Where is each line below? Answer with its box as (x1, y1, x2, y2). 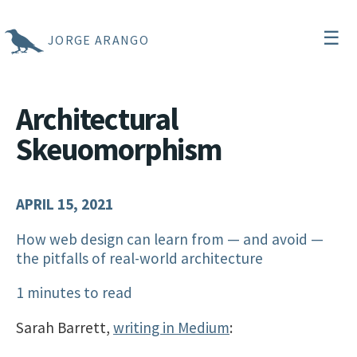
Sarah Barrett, (16, 317, 113, 337)
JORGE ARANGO (48, 31, 149, 48)
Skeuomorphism (16, 130, 222, 168)
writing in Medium (113, 317, 229, 337)
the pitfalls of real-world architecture (16, 248, 263, 268)
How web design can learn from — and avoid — (16, 229, 324, 249)
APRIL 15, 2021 (16, 194, 113, 214)
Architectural (16, 100, 178, 138)
